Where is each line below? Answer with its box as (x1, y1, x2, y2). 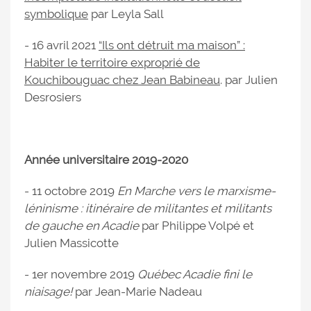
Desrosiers (24, 90, 81, 105)
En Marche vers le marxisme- (117, 184, 276, 199)
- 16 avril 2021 (24, 38, 99, 53)
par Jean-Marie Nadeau (72, 285, 202, 299)
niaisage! (24, 285, 72, 299)
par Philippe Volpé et (139, 219, 254, 233)
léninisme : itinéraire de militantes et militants (24, 201, 271, 216)
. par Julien (220, 73, 278, 87)
